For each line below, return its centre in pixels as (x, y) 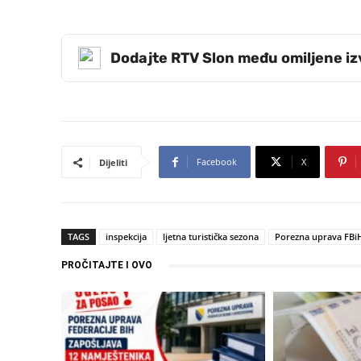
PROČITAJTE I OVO (107, 266)
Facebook (217, 162)
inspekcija (126, 237)
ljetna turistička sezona (211, 237)
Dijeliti (113, 163)
